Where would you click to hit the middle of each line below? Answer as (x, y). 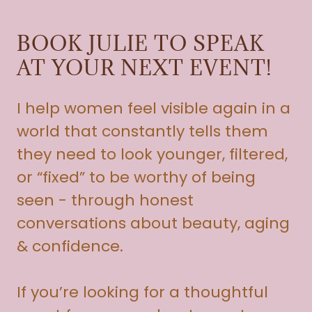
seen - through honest (105, 200)
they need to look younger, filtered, (152, 154)
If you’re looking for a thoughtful (142, 292)
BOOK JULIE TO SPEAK (141, 43)
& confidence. (70, 246)
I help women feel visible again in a (154, 108)
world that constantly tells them (142, 131)
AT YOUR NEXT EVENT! (145, 67)
